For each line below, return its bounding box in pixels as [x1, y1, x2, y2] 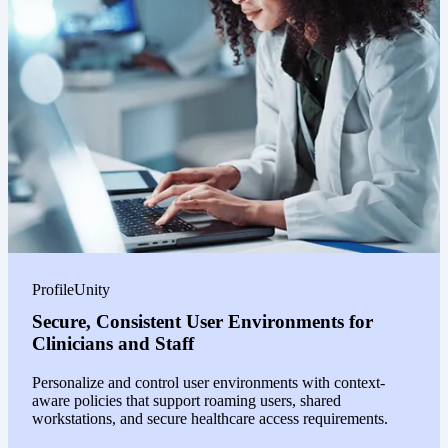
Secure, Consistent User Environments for [32, 310, 373, 332]
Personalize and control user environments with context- [32, 373, 385, 391]
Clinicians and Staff [32, 332, 194, 354]
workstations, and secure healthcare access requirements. [32, 409, 388, 427]
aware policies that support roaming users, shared [32, 391, 341, 409]
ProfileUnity [32, 280, 110, 298]
